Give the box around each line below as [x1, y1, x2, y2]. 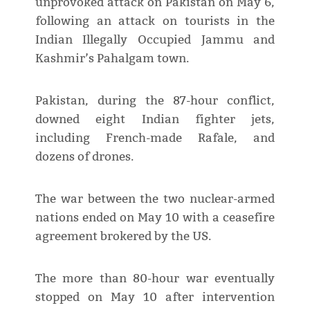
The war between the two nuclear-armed [35, 191, 275, 206]
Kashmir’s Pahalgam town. [35, 51, 189, 66]
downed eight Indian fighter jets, [35, 111, 275, 127]
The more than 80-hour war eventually [35, 271, 275, 286]
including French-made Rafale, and [35, 130, 275, 145]
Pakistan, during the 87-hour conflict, [35, 93, 275, 108]
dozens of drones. [35, 149, 134, 164]
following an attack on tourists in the [35, 13, 275, 28]
